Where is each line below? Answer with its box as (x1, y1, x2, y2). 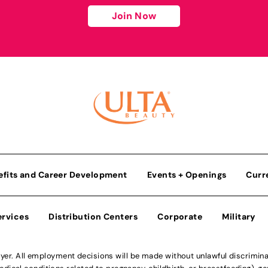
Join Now (111, 9, 157, 22)
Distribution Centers (48, 211, 138, 222)
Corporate (157, 211, 203, 222)
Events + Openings (147, 169, 227, 180)
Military (222, 211, 256, 222)
